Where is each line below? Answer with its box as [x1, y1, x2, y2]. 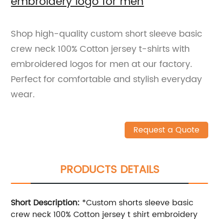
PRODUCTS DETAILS [60, 160, 159, 179]
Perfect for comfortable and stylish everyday [11, 72, 202, 87]
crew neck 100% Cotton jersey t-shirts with [11, 42, 190, 56]
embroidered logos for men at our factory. [11, 57, 193, 71]
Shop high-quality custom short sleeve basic [11, 26, 203, 41]
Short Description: [11, 196, 80, 209]
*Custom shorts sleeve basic [80, 196, 194, 209]
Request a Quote [133, 123, 199, 136]
